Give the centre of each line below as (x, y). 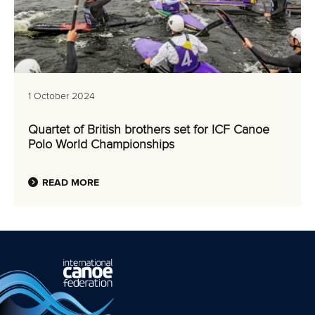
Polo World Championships (101, 145)
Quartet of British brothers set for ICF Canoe (149, 130)
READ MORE (71, 183)
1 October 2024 (62, 96)
